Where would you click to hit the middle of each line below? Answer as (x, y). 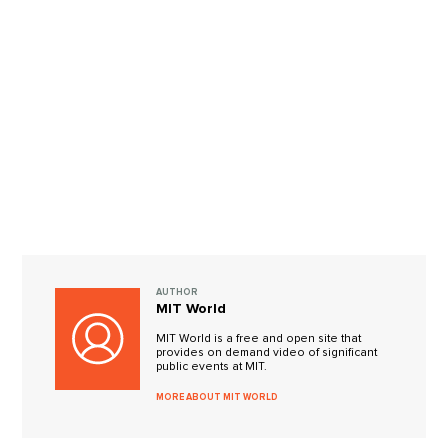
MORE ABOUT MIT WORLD (217, 397)
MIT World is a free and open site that (259, 338)
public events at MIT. (212, 366)
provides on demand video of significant (267, 352)
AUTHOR (177, 293)
